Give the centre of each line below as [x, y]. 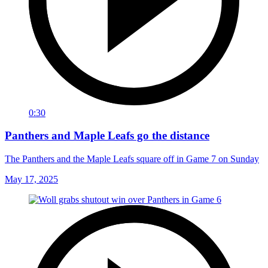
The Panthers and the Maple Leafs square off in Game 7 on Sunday [132, 159]
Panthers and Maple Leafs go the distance [107, 136]
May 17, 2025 [31, 179]
